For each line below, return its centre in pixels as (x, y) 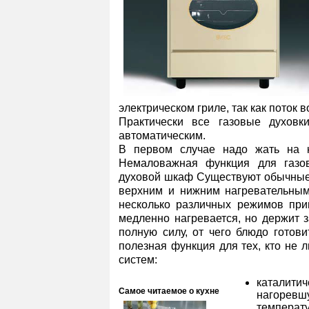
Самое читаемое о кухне (169, 291)
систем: (138, 260)
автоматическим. (162, 136)
